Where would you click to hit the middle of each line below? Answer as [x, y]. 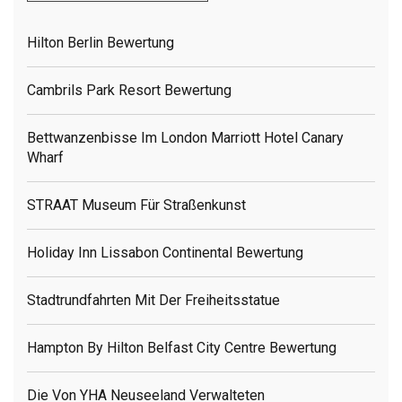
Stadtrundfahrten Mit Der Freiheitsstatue [153, 301]
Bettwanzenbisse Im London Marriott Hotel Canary [185, 138]
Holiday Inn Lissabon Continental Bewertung [165, 253]
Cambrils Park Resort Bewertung [129, 91]
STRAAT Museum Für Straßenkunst [136, 205]
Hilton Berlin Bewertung [100, 43]
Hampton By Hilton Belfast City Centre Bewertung [182, 348]
